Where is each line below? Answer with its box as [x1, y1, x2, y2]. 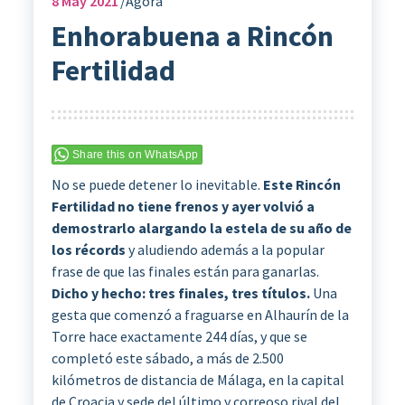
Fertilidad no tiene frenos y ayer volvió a [51, 196, 315, 215]
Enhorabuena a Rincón [51, 17, 334, 54]
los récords [51, 240, 126, 259]
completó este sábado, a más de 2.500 [51, 348, 284, 367]
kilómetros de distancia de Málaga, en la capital [51, 370, 344, 389]
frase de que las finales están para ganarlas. [51, 261, 319, 280]
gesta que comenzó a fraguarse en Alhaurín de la [51, 305, 349, 324]
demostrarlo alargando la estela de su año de [51, 218, 352, 237]
